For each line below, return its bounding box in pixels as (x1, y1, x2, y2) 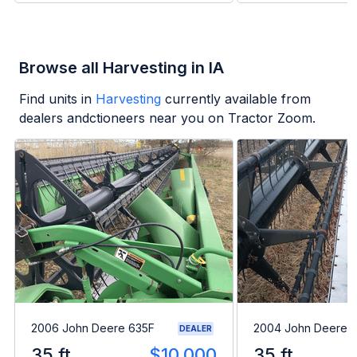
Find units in (19, 91, 92, 108)
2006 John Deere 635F (31, 321, 155, 335)
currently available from (165, 91, 311, 108)
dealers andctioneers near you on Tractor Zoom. (19, 110, 316, 127)
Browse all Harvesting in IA (19, 58, 224, 78)
